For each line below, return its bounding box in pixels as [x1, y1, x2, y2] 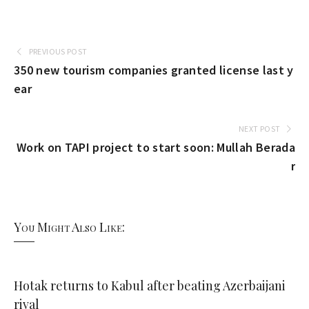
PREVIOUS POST [28, 46, 88, 57]
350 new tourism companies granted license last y [14, 62, 294, 78]
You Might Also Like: [14, 219, 125, 235]
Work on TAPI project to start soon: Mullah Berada [16, 139, 295, 155]
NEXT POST [239, 123, 281, 134]
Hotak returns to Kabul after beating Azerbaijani [14, 277, 286, 294]
